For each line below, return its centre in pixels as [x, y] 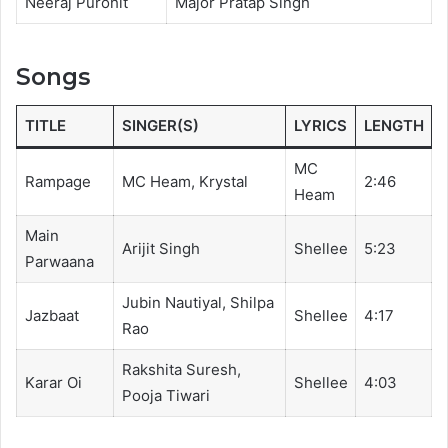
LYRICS [320, 125]
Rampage [57, 181]
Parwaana [59, 261]
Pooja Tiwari [165, 395]
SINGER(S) [160, 125]
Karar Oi [53, 382]
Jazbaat [51, 315]
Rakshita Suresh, [181, 369]
